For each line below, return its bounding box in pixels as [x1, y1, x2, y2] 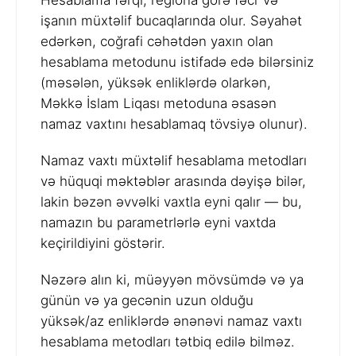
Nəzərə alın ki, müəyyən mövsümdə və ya [41, 272, 304, 288]
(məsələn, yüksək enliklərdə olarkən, [41, 75, 271, 91]
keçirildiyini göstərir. [41, 235, 165, 252]
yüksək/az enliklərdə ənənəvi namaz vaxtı [41, 313, 302, 330]
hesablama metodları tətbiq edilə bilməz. [41, 334, 295, 350]
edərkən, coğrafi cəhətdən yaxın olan [41, 33, 273, 50]
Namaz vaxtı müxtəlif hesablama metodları [41, 153, 307, 169]
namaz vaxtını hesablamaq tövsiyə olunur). [41, 116, 308, 133]
